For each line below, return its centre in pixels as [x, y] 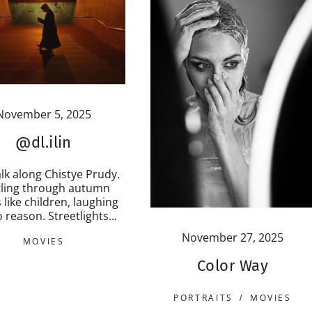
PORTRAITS [203, 297]
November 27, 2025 [232, 237]
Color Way [232, 265]
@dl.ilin [44, 143]
